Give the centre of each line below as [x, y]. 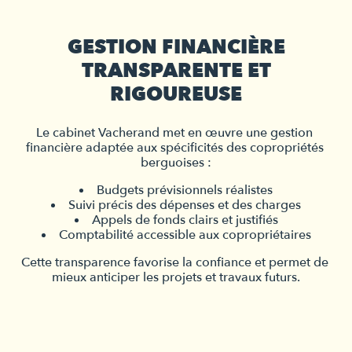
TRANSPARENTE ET [176, 70]
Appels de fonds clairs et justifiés [185, 220]
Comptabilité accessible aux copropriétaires [185, 235]
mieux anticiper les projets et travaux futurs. [176, 277]
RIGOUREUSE [176, 94]
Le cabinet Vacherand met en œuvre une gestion [174, 132]
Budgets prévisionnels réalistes [185, 190]
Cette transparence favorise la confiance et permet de [174, 262]
